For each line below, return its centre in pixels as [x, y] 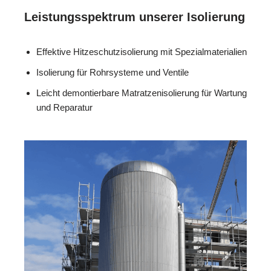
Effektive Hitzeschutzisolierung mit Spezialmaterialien [142, 51]
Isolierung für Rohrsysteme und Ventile [113, 72]
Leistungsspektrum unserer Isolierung [135, 17]
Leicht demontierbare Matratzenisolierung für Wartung [142, 93]
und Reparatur [64, 107]
